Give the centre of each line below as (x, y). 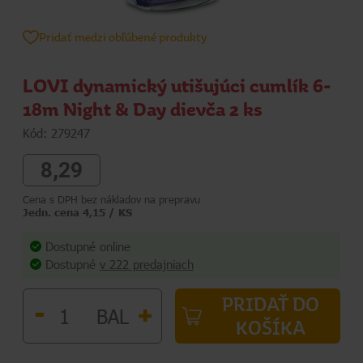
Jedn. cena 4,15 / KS (77, 212)
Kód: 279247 (56, 132)
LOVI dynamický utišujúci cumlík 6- (177, 86)
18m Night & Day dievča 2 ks (143, 109)
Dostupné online (88, 246)
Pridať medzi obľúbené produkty (123, 37)
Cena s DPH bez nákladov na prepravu (111, 199)
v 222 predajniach (147, 265)
